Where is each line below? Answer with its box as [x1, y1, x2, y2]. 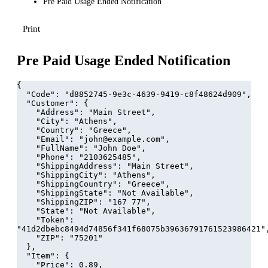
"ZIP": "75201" [36, 233, 103, 242]
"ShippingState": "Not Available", [36, 188, 194, 197]
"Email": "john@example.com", [36, 134, 170, 144]
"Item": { [26, 251, 69, 260]
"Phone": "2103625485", [36, 152, 141, 162]
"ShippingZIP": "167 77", [36, 197, 151, 206]
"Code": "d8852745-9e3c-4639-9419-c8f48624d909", [26, 89, 251, 99]
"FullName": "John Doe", [36, 143, 146, 153]
